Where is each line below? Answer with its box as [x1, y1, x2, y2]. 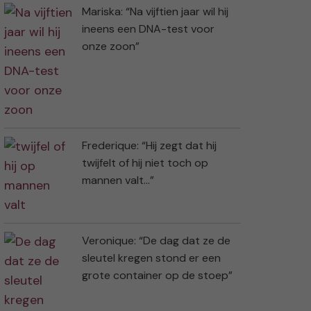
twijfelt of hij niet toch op [82, 155, 208, 171]
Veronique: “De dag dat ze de [82, 233, 230, 249]
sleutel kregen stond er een [82, 251, 221, 266]
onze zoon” [82, 39, 140, 54]
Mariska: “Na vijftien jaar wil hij [82, 4, 228, 19]
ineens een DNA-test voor [82, 22, 215, 37]
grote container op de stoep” [82, 268, 233, 283]
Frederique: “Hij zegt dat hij [82, 138, 217, 153]
